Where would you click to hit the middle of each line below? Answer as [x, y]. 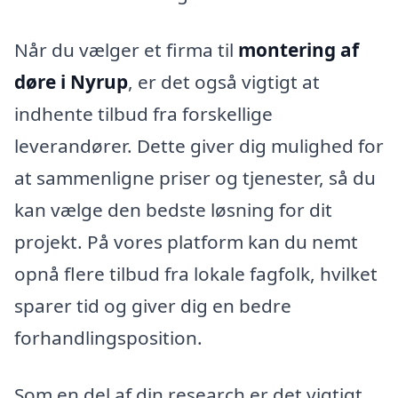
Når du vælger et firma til [126, 50]
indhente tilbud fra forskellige [143, 114]
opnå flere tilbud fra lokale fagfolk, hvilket [196, 274]
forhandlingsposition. [108, 338]
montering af [298, 50]
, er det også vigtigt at [224, 82]
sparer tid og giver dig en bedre [153, 306]
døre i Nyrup [71, 82]
